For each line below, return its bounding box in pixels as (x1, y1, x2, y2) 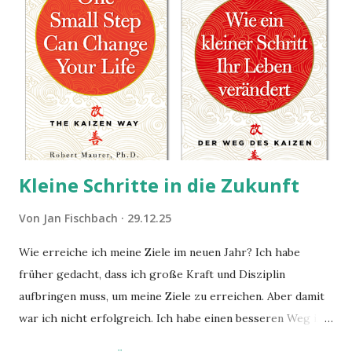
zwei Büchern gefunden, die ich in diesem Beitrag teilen (19, 332, 310, 347)
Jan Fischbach (43, 210, 118, 225)
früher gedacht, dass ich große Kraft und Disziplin (19, 266, 285, 281)
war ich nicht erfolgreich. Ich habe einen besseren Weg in (19, 310, 323, 325)
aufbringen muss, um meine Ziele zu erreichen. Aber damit (19, 288, 324, 303)
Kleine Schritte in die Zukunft (19, 171, 299, 198)
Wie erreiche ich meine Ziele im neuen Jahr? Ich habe (19, 244, 300, 259)
